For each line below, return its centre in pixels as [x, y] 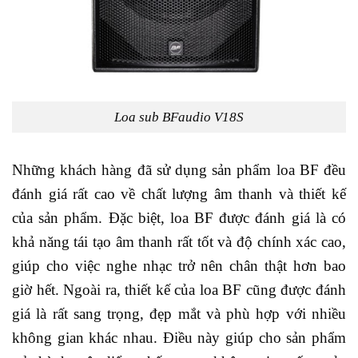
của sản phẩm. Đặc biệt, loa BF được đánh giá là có [179, 217]
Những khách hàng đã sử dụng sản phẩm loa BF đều [179, 169]
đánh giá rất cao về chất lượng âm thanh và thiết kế [179, 193]
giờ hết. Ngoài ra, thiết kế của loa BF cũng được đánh [179, 289]
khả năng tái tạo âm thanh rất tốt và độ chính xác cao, [179, 241]
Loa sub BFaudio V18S [179, 117]
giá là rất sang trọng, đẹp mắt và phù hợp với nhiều [179, 313]
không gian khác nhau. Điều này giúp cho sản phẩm [179, 337]
